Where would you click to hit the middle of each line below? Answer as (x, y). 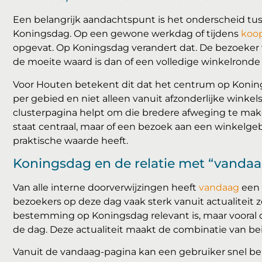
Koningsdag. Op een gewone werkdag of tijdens (127, 34)
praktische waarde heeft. (70, 140)
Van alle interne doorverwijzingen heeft (106, 188)
